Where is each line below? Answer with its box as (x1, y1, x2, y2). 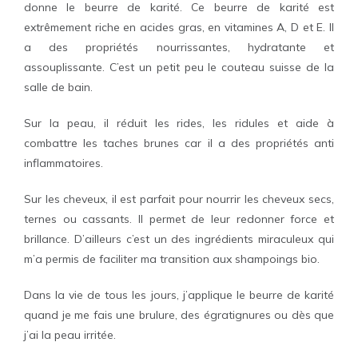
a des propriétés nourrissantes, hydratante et (24, 40, 334, 54)
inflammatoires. (24, 156, 103, 170)
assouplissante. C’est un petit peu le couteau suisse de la (24, 60, 334, 74)
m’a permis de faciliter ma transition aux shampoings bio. (24, 252, 320, 266)
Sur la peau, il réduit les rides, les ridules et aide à (24, 116, 334, 130)
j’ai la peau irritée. (24, 328, 116, 342)
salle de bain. (24, 80, 93, 94)
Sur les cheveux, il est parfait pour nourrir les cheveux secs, (24, 192, 334, 206)
